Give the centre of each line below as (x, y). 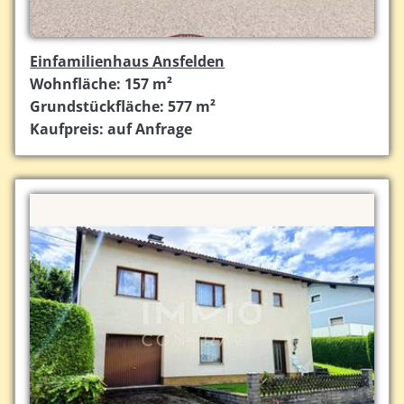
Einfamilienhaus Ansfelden (128, 62)
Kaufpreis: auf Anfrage (111, 129)
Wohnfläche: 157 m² (101, 84)
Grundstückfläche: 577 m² (123, 107)
